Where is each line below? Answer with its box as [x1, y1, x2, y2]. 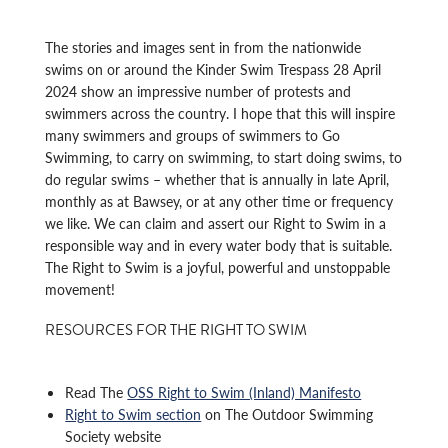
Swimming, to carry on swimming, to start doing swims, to [45, 147, 403, 168]
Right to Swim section [65, 404, 202, 425]
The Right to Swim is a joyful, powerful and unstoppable [45, 257, 391, 278]
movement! [45, 279, 116, 300]
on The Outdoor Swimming [201, 404, 374, 425]
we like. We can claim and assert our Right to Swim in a [45, 213, 387, 234]
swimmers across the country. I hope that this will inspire [45, 103, 396, 124]
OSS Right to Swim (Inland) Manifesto [127, 382, 362, 403]
